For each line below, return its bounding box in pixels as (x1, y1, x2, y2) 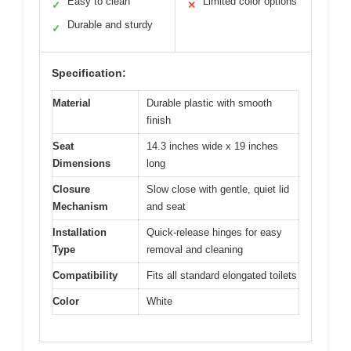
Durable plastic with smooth (147, 96, 272, 109)
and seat (147, 200, 186, 212)
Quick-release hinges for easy (147, 226, 282, 238)
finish (147, 114, 171, 126)
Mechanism (52, 200, 108, 212)
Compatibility (52, 269, 118, 281)
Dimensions (52, 157, 110, 169)
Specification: (52, 66, 126, 79)
